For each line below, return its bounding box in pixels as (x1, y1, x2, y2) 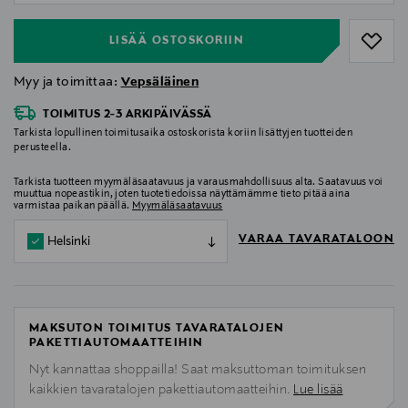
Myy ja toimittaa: (14, 75, 121, 90)
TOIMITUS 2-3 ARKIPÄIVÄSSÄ (43, 108, 212, 122)
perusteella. (14, 142, 71, 154)
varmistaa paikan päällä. (14, 200, 133, 212)
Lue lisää (293, 382, 343, 398)
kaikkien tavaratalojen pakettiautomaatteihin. (29, 382, 293, 398)
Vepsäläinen (120, 75, 199, 90)
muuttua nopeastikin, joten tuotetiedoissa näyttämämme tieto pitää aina (14, 189, 350, 200)
